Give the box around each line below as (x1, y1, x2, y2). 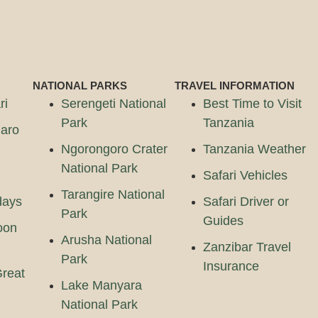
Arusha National (61, 232, 153, 247)
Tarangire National (61, 187, 165, 202)
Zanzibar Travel (203, 239, 292, 254)
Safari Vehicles (203, 168, 288, 182)
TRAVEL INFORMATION (175, 79, 295, 92)
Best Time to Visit (203, 96, 302, 111)
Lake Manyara (61, 278, 143, 292)
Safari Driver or (203, 194, 290, 209)
